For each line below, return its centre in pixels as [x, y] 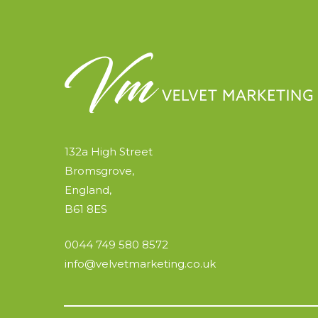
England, [88, 190]
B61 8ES [86, 209]
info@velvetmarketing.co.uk [140, 263]
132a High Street [108, 152]
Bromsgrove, [99, 171]
